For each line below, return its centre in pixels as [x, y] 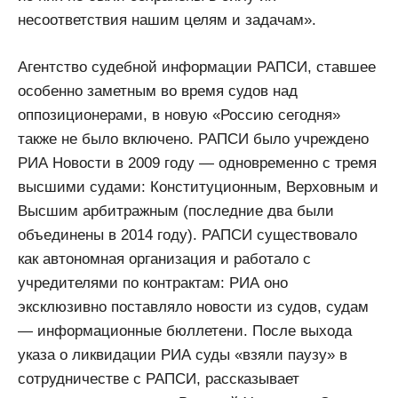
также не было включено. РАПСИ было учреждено [193, 139]
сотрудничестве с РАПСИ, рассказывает [159, 378]
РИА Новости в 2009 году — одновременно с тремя [197, 163]
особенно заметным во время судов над [158, 91]
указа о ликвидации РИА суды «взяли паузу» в [183, 354]
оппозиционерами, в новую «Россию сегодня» [179, 115]
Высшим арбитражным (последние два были [176, 211]
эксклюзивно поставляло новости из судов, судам [193, 306]
